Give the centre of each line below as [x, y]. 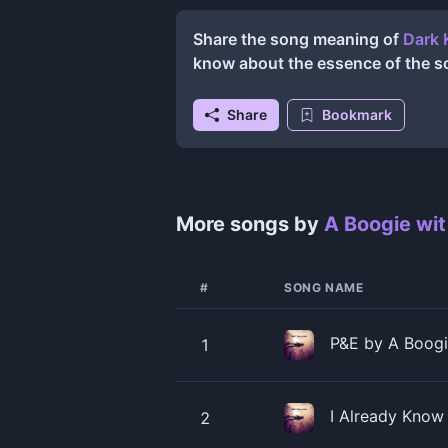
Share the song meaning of [298, 39]
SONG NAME [324, 287]
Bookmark [357, 114]
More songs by [250, 224]
